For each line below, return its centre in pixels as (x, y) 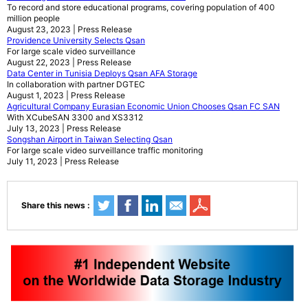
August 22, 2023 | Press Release (69, 63)
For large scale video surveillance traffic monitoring (105, 151)
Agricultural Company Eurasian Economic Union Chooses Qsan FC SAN (143, 107)
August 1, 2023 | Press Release (66, 96)
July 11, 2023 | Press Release (63, 162)
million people (33, 19)
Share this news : (56, 206)
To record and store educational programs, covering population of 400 (141, 8)
